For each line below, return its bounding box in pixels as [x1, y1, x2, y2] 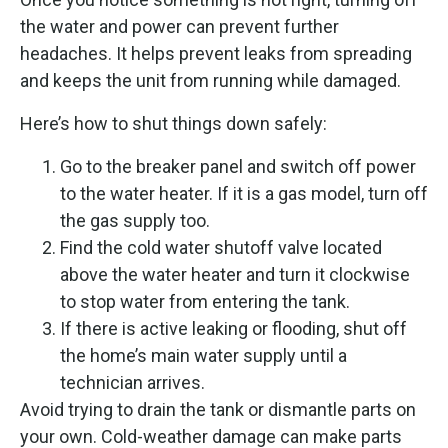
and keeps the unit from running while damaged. [20, 69, 401, 91]
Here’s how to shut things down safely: [20, 112, 327, 134]
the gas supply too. [60, 209, 210, 231]
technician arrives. [60, 371, 205, 393]
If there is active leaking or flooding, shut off [60, 317, 407, 339]
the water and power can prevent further [20, 15, 339, 37]
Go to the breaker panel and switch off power [60, 155, 416, 177]
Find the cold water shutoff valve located [60, 236, 382, 258]
